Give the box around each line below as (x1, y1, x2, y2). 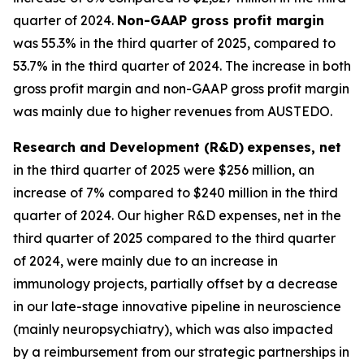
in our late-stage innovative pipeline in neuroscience (13, 298, 341, 314)
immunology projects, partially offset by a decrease (13, 275, 338, 292)
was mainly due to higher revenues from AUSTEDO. (13, 103, 332, 119)
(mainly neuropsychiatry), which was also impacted (13, 321, 333, 337)
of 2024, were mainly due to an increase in (13, 253, 278, 269)
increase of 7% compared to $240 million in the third (13, 184, 338, 201)
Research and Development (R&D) (13, 139, 244, 155)
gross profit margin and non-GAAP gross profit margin (13, 80, 349, 97)
